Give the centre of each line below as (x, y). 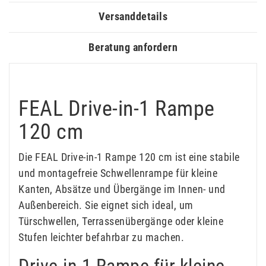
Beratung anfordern (133, 47)
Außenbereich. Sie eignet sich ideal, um (106, 205)
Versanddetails (133, 17)
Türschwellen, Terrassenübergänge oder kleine (121, 221)
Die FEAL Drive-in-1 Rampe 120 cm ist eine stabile (129, 157)
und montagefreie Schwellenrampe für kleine (118, 173)
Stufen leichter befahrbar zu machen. (101, 237)
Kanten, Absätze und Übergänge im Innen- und (122, 189)
